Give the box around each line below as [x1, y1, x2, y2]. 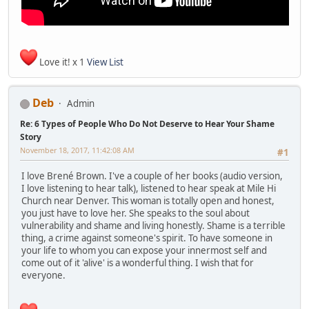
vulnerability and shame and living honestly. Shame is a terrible [21, 219, 286, 232]
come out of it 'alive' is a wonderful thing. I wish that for [21, 257, 254, 270]
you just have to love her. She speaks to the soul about [21, 207, 250, 220]
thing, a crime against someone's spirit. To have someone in [21, 232, 272, 245]
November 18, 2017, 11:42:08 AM [20, 145, 134, 156]
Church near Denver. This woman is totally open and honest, [21, 195, 275, 208]
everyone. [21, 269, 66, 282]
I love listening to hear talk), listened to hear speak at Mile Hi [21, 182, 276, 195]
